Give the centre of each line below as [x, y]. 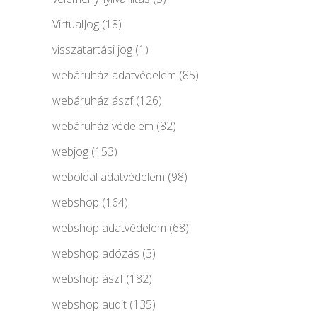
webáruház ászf [93, 100]
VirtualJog [76, 24]
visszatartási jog [92, 49]
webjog [70, 151]
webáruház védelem [103, 126]
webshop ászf [88, 278]
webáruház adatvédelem [114, 75]
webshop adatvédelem [109, 227]
